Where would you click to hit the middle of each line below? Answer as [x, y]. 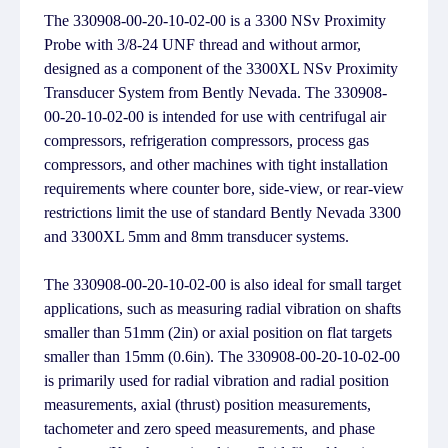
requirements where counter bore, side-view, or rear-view [224, 188]
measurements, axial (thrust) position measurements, [207, 404]
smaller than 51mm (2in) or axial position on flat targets [218, 332]
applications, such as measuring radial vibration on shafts [222, 308]
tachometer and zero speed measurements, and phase [209, 428]
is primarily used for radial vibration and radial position [216, 380]
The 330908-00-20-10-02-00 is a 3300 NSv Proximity [215, 20]
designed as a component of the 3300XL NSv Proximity [221, 68]
